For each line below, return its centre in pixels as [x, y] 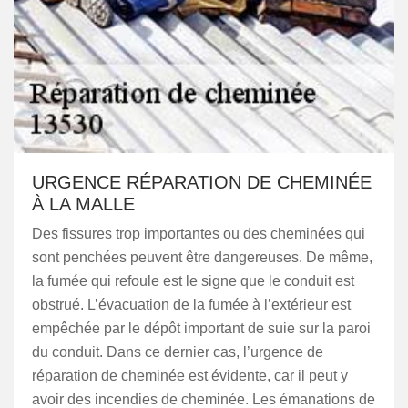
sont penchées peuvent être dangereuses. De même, [202, 257]
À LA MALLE [83, 204]
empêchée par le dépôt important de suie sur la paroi [201, 328]
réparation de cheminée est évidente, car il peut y [190, 376]
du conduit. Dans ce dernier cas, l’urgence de [178, 352]
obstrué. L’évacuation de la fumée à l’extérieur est [191, 305]
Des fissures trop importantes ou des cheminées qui [199, 234]
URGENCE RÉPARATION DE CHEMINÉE [202, 182]
